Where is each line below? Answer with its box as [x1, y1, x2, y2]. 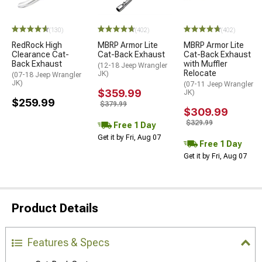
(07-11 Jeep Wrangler [184, 80, 253, 89]
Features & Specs [27, 236, 109, 249]
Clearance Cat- [12, 50, 69, 60]
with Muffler [184, 59, 227, 69]
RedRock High [12, 40, 62, 50]
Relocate [184, 68, 216, 78]
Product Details [12, 201, 98, 216]
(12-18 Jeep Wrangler [98, 61, 167, 70]
